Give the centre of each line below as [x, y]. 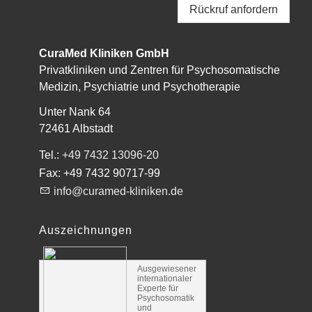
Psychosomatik [166, 298]
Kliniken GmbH [128, 54]
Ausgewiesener [167, 269]
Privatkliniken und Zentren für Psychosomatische [159, 70]
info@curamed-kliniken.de [118, 192]
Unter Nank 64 [75, 112]
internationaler [165, 279]
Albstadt [93, 129]
